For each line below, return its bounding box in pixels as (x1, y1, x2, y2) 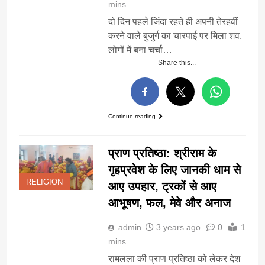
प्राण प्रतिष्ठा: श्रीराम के (108, 147, 216, 160)
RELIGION (26, 177, 63, 186)
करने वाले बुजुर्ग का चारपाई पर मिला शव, (108, 30, 242, 41)
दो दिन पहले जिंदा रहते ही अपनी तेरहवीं (108, 16, 238, 27)
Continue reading (108, 112, 156, 119)
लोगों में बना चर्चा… (108, 44, 172, 55)
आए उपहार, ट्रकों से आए (108, 180, 216, 193)
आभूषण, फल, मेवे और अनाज (108, 196, 231, 210)
